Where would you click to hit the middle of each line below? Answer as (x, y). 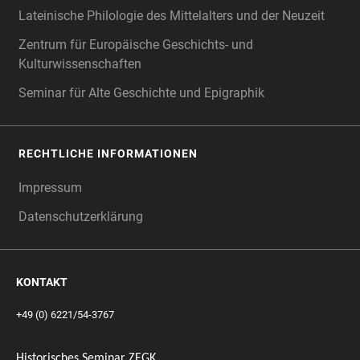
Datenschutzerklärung (81, 216)
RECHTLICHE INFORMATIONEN (108, 153)
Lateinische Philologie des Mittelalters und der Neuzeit (172, 15)
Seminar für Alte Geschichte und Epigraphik (141, 92)
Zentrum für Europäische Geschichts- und (136, 44)
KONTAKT (42, 282)
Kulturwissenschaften (80, 63)
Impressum (50, 187)
